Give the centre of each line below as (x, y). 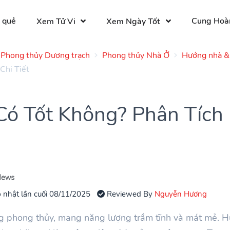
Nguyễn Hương (181, 194)
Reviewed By (130, 194)
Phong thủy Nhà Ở (136, 55)
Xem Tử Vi (56, 21)
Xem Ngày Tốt (133, 21)
